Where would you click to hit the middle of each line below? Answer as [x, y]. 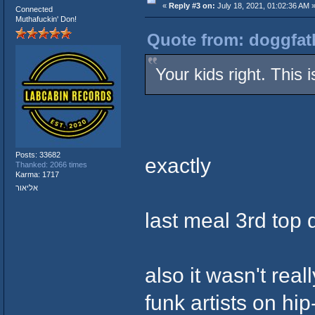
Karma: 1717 [37, 174]
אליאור [26, 187]
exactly [178, 166]
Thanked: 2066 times [51, 164]
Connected [34, 9]
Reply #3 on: [192, 6]
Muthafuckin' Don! [46, 19]
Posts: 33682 [38, 154]
